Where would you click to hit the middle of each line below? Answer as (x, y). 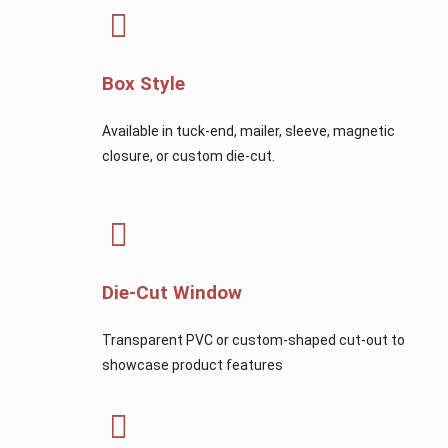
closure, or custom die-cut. (189, 155)
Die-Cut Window (172, 292)
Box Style (144, 83)
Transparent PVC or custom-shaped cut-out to (254, 339)
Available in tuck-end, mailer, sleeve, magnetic (249, 130)
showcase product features (193, 364)
